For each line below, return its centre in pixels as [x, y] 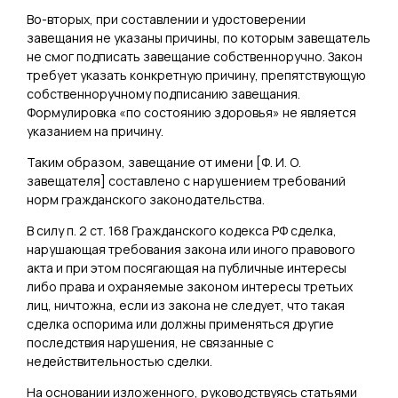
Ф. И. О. [281, 162]
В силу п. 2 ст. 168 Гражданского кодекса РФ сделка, [182, 230]
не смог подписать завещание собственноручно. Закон [195, 56]
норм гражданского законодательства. [146, 199]
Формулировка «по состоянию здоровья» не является [191, 112]
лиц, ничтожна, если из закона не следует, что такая [186, 305]
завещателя [64, 180]
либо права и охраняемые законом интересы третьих [190, 286]
